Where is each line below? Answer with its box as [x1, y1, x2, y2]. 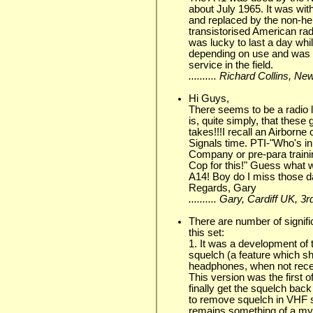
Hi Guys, [189, 92, 229, 104]
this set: [189, 226, 224, 238]
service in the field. [189, 59, 273, 71]
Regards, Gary [189, 182, 256, 194]
